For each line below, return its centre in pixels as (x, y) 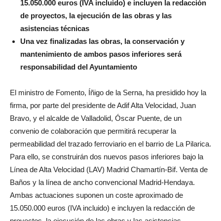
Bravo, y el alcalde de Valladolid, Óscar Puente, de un (96, 118)
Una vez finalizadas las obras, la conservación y (102, 41)
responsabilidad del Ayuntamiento (79, 67)
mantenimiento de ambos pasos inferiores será (101, 54)
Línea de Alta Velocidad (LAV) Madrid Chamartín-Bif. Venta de (109, 169)
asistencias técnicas (55, 28)
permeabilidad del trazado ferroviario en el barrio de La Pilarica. (110, 144)
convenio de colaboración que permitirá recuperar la (93, 131)
